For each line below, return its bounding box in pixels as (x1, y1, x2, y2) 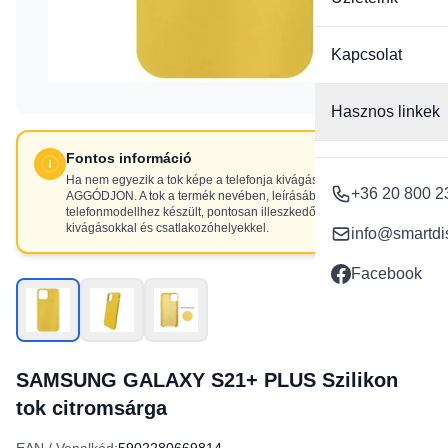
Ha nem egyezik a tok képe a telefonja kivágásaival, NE (66, 173, 367, 187)
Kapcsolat (331, 46, 402, 63)
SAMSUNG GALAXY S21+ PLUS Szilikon (16, 369, 398, 391)
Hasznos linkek (331, 103, 440, 120)
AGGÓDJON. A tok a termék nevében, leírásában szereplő (66, 189, 380, 203)
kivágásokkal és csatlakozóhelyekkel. (66, 221, 269, 235)
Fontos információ (66, 150, 192, 166)
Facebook (351, 265, 422, 282)
